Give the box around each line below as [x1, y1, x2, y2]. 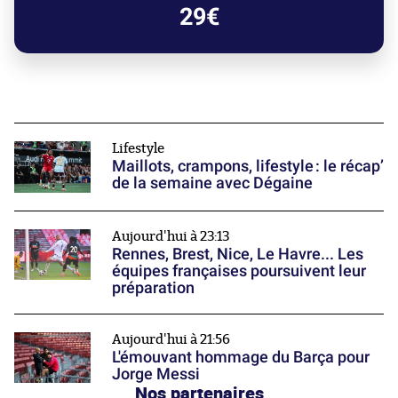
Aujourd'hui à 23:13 [112, 229, 230, 243]
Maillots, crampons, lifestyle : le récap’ [112, 156, 384, 176]
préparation [112, 277, 195, 297]
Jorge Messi [112, 363, 200, 383]
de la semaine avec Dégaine [112, 173, 313, 193]
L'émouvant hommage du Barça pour [112, 346, 370, 366]
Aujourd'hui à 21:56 [112, 332, 230, 346]
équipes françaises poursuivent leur [112, 260, 366, 280]
